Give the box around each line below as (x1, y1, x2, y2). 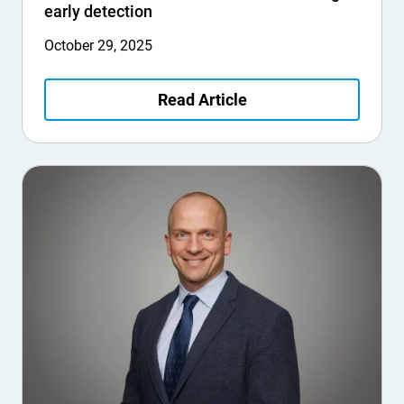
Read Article (157, 90, 247, 110)
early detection (44, 2, 152, 22)
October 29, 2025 (44, 37, 152, 55)
